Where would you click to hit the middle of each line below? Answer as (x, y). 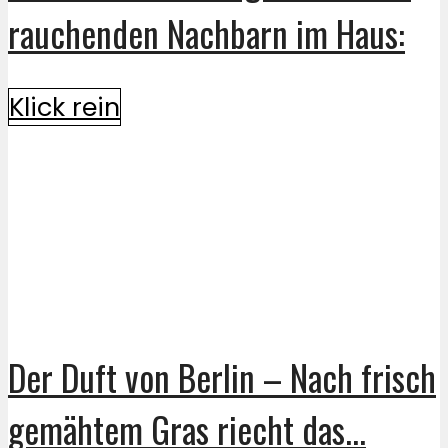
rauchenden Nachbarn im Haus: (206, 32)
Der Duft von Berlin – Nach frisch (222, 377)
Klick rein (64, 106)
